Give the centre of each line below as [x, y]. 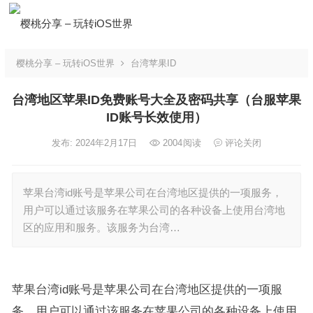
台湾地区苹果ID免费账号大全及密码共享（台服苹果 [156, 100]
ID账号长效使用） [156, 117]
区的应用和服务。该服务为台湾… [101, 227]
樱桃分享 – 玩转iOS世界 [65, 63]
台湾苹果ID [153, 63]
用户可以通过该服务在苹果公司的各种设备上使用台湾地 [154, 210]
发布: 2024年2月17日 [95, 143]
